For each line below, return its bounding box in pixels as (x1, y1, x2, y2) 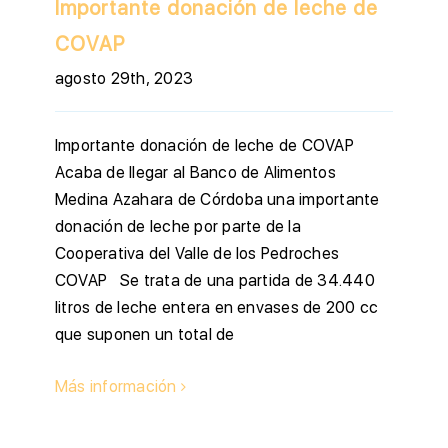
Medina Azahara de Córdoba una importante (55, 190, 380, 210)
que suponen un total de (55, 325, 235, 345)
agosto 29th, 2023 (55, 69, 194, 89)
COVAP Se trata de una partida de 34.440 (55, 271, 375, 291)
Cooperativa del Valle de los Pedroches (55, 244, 340, 264)
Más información (55, 377, 177, 397)
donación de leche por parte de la (55, 217, 301, 237)
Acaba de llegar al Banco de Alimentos (55, 163, 336, 183)
